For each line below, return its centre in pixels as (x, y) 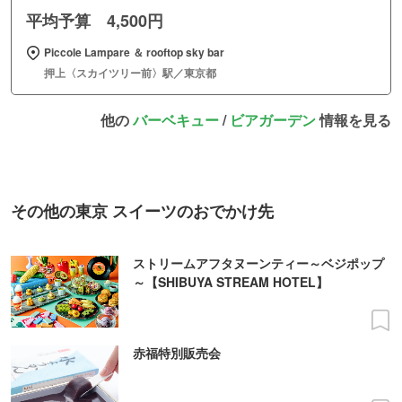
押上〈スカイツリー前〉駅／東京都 (130, 73)
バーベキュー (176, 120)
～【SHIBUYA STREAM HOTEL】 (231, 282)
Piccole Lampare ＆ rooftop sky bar (134, 52)
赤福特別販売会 (177, 353)
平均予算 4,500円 (95, 21)
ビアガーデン (273, 120)
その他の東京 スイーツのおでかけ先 (142, 211)
